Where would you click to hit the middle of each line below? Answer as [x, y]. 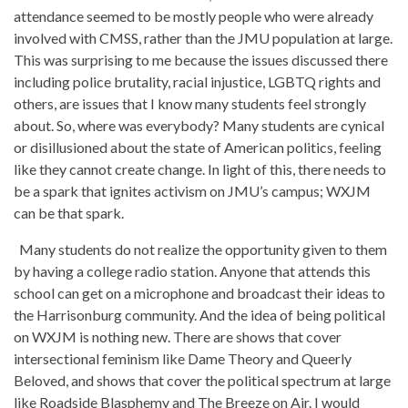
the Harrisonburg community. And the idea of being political [199, 315]
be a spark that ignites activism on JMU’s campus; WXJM [192, 191]
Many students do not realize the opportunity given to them [203, 249]
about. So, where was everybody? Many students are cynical [199, 125]
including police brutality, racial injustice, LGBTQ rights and [197, 82]
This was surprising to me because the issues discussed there [201, 60]
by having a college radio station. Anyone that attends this [192, 271]
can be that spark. [69, 213]
